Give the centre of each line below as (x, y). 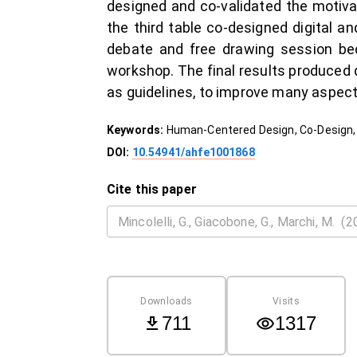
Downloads (167, 301)
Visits (286, 301)
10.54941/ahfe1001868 (193, 152)
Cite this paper (152, 189)
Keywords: (137, 130)
